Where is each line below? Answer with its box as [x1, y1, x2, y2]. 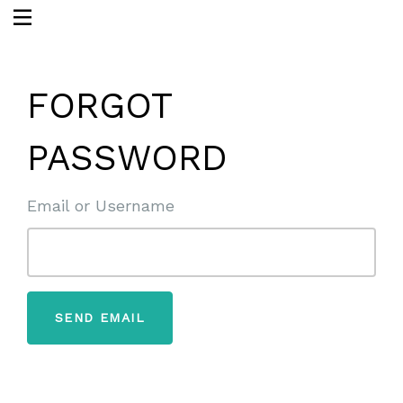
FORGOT [27, 85, 172, 127]
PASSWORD [27, 137, 228, 179]
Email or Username [27, 196, 175, 215]
